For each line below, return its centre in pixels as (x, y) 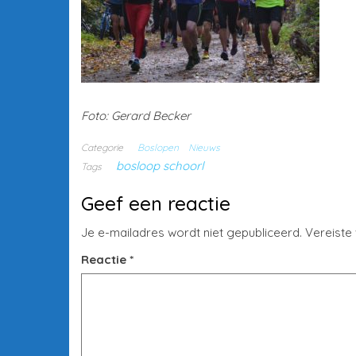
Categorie (102, 147)
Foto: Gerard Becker (136, 116)
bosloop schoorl (160, 166)
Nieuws (204, 147)
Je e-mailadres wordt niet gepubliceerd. (192, 232)
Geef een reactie (156, 203)
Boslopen (158, 147)
